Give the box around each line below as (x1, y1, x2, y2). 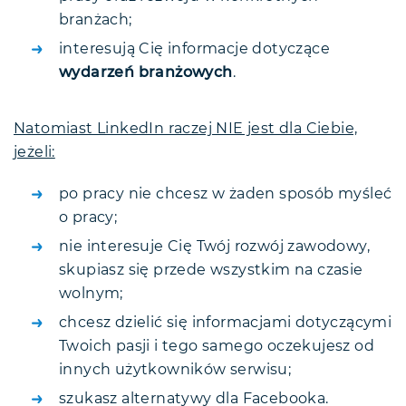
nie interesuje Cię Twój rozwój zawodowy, (59, 239, 370, 255)
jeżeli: (14, 145, 55, 160)
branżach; (59, 13, 132, 28)
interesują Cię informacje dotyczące (59, 42, 330, 57)
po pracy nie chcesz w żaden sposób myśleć (59, 187, 392, 202)
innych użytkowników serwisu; (59, 362, 292, 378)
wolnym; (59, 286, 123, 302)
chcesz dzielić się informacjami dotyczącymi (59, 315, 392, 331)
